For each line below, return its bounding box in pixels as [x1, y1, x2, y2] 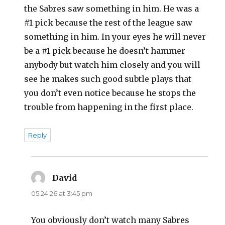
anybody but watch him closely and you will [24, 59, 201, 70]
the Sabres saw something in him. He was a [24, 3, 199, 14]
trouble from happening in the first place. [24, 101, 194, 112]
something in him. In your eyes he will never [24, 31, 206, 42]
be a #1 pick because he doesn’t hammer [24, 45, 186, 56]
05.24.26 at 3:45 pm [31, 189, 93, 197]
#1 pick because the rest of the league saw [24, 17, 193, 28]
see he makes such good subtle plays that [24, 73, 192, 84]
